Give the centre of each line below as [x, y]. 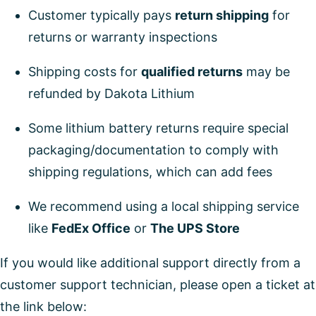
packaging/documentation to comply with [153, 150]
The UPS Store [195, 229]
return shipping [222, 16]
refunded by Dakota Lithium [111, 94]
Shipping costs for [85, 72]
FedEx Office [91, 229]
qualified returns [192, 72]
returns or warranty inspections [123, 37]
